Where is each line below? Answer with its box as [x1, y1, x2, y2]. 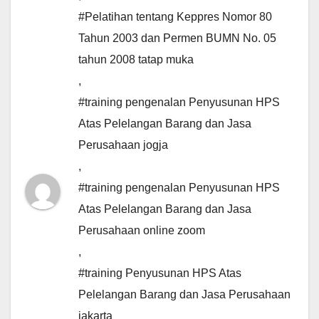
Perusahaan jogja [78, 139, 168, 152]
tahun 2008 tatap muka [78, 53, 194, 66]
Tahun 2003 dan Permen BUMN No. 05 [78, 32, 276, 45]
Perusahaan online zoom [78, 224, 205, 237]
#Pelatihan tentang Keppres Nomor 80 [78, 11, 272, 23]
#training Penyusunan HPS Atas [78, 267, 241, 280]
